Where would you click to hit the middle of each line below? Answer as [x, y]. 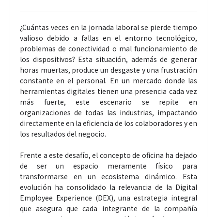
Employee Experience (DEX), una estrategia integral [108, 197]
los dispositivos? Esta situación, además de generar [108, 59]
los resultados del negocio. [63, 133]
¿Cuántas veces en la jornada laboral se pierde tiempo [108, 27]
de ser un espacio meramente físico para [108, 165]
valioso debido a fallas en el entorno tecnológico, [108, 38]
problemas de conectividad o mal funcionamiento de [108, 48]
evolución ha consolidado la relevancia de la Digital [108, 187]
